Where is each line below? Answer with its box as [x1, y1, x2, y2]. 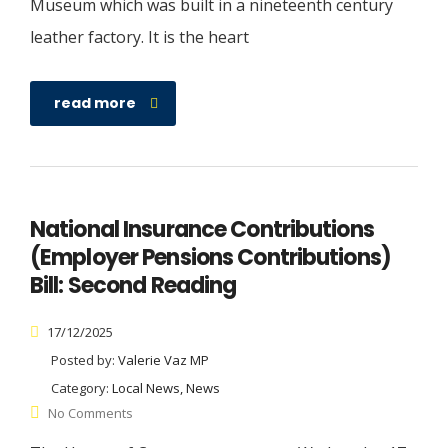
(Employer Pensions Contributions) [30, 242, 391, 274]
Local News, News [112, 379, 220, 398]
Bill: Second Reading [30, 270, 237, 302]
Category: [51, 379, 112, 398]
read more [54, 93, 136, 114]
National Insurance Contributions [30, 214, 374, 246]
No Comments [48, 404, 133, 423]
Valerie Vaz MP [118, 351, 209, 370]
